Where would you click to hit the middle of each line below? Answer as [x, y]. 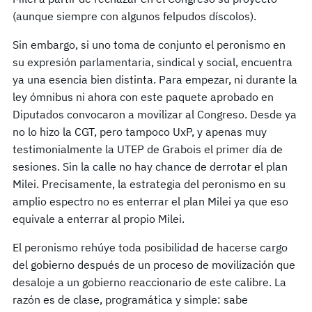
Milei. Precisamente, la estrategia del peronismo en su [149, 184]
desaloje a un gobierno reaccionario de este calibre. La [149, 282]
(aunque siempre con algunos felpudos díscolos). [136, 16]
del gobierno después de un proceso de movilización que [154, 264]
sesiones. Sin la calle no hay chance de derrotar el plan [150, 166]
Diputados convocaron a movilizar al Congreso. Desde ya [155, 114]
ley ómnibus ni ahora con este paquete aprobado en [143, 96]
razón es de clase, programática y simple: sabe [130, 299]
